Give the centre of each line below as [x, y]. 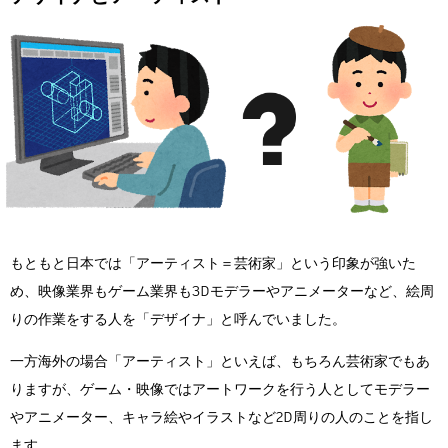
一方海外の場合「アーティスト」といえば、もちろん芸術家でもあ [220, 360]
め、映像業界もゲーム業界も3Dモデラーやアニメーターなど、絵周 [222, 290]
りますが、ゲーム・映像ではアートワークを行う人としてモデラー [220, 388]
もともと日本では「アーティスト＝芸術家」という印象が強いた [213, 262]
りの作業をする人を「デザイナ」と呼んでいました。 [178, 318]
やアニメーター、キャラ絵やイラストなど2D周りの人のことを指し [221, 416]
